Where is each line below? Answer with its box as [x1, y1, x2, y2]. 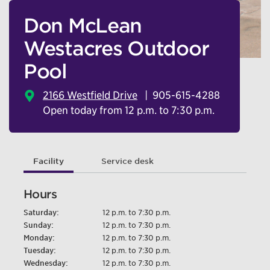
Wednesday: [24, 259, 68, 268]
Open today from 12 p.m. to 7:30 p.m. [43, 104, 215, 116]
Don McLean [24, 14, 142, 37]
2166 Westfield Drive [43, 89, 137, 101]
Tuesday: [24, 246, 56, 255]
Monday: [24, 233, 55, 242]
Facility [33, 157, 64, 166]
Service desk [101, 157, 154, 166]
